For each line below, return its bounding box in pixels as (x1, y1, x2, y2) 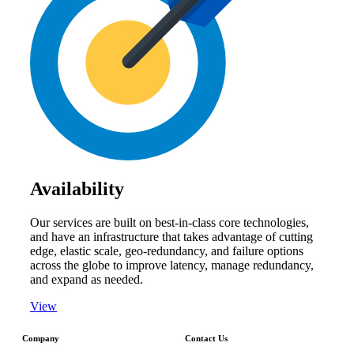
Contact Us (185, 333, 228, 344)
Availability (30, 179, 124, 200)
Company (22, 333, 59, 344)
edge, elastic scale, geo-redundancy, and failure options (30, 244, 303, 258)
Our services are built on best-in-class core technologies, (30, 216, 309, 230)
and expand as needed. (30, 273, 143, 287)
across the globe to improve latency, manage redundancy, (30, 258, 314, 273)
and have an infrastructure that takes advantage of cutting (30, 230, 313, 244)
